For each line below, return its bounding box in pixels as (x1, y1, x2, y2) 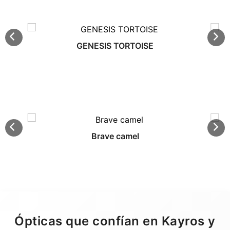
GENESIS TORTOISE (76, 41, 154, 51)
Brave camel (91, 131, 139, 142)
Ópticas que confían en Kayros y (14, 213, 216, 228)
